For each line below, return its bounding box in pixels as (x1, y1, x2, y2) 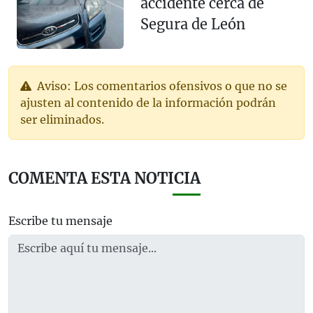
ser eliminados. (20, 112, 104, 126)
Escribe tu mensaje (8, 213, 112, 228)
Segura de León (140, 15, 245, 33)
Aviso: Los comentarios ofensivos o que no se (34, 78, 287, 93)
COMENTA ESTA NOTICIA (8, 168, 201, 188)
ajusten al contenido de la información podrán (20, 95, 276, 110)
